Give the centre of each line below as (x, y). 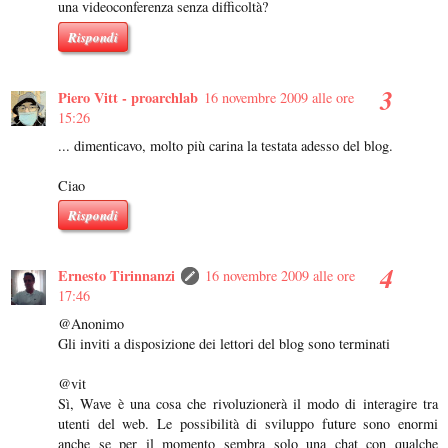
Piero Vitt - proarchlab (128, 97)
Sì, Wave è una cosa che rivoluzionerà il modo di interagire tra (248, 404)
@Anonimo (91, 324)
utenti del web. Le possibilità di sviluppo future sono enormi (248, 424)
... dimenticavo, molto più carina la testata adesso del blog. (225, 145)
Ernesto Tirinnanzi (116, 276)
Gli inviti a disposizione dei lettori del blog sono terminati (224, 344)
